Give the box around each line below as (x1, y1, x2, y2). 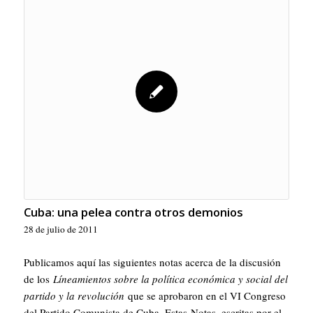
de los (23, 272, 53, 286)
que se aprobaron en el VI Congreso (124, 289, 286, 303)
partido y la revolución (23, 289, 124, 303)
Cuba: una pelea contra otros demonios (23, 204, 243, 221)
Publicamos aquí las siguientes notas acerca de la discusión (23, 255, 281, 270)
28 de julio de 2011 (23, 223, 98, 236)
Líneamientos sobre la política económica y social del (52, 272, 288, 286)
